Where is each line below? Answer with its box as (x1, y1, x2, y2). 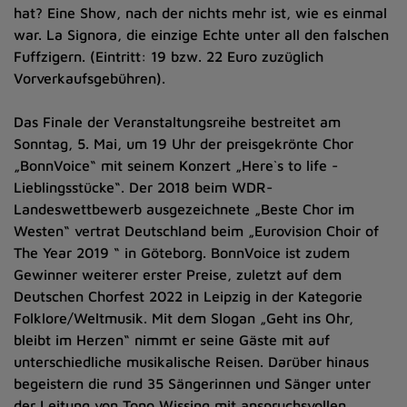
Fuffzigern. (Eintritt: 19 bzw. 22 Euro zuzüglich (14, 48, 323, 65)
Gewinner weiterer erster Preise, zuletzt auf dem (14, 266, 342, 283)
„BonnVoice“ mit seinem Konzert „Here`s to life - (14, 157, 338, 174)
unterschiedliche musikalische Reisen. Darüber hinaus (14, 353, 369, 370)
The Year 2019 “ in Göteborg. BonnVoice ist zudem (14, 244, 350, 261)
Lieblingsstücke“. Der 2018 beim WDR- (14, 179, 273, 195)
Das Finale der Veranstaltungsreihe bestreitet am (14, 114, 341, 130)
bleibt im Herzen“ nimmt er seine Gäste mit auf (14, 332, 330, 348)
